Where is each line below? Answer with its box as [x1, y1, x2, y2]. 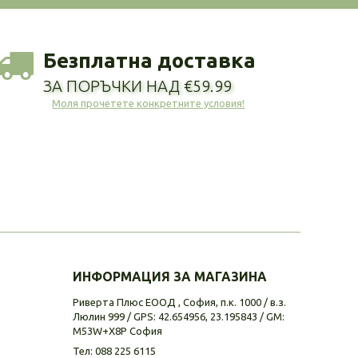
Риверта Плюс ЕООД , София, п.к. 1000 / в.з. [73, 296, 286, 308]
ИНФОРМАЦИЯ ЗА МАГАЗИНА [73, 268, 267, 284]
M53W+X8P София [73, 324, 162, 336]
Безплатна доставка [42, 48, 256, 72]
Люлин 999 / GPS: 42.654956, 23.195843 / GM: [73, 310, 284, 322]
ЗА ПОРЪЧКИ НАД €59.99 [42, 76, 232, 95]
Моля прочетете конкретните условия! [52, 97, 245, 109]
